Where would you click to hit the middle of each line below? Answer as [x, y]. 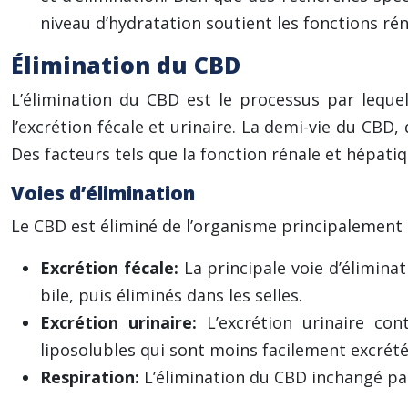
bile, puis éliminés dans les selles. [171, 295]
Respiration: [92, 377]
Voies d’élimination [103, 193]
